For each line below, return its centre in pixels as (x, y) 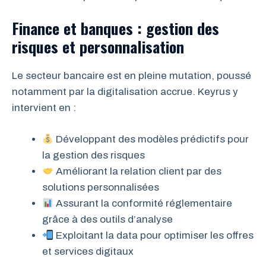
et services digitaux (88, 251)
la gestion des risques (94, 155)
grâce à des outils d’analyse (107, 219)
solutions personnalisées (101, 187)
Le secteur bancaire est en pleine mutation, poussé (132, 76)
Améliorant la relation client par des (138, 171)
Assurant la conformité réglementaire (143, 203)
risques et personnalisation (98, 47)
